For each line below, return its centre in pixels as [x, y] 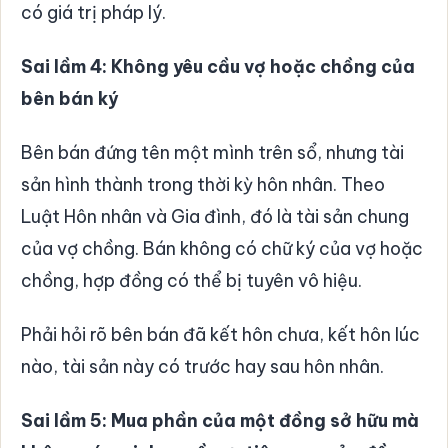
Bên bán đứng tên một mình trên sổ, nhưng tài [212, 152]
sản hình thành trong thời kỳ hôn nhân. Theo [203, 184]
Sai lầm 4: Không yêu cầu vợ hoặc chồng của [218, 66]
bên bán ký [69, 98]
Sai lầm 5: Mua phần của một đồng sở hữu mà [220, 420]
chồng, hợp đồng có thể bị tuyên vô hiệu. [191, 280]
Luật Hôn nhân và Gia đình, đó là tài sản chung [215, 216]
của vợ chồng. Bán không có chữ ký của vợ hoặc [222, 248]
